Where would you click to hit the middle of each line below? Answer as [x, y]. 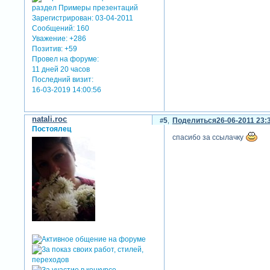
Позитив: [48, 49]
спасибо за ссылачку [209, 137]
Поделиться [194, 120]
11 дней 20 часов [61, 70]
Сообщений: [54, 29]
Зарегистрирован [62, 18]
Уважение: [50, 39]
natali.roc [50, 119]
